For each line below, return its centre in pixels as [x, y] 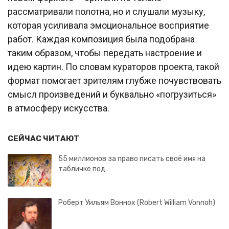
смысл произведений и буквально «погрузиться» [112, 94]
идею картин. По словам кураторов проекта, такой [113, 66]
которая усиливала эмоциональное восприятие [108, 25]
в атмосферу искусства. [59, 108]
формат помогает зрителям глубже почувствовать [114, 80]
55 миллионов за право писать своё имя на [132, 158]
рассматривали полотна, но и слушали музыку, [106, 11]
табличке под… [84, 169]
